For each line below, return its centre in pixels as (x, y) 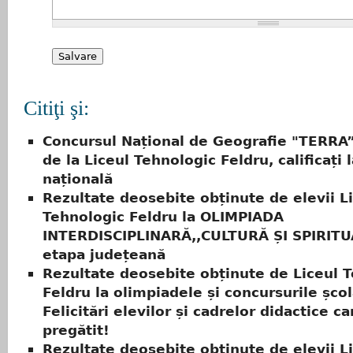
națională (78, 179)
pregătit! (76, 331)
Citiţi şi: (56, 108)
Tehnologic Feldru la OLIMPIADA (163, 217)
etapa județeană (104, 255)
